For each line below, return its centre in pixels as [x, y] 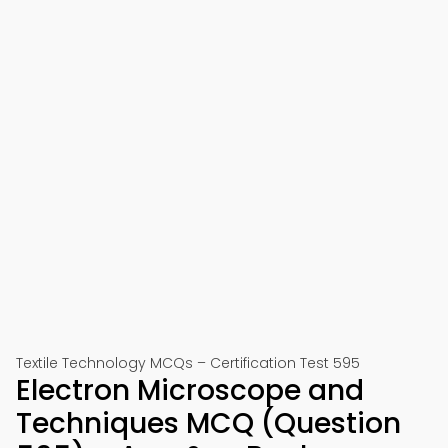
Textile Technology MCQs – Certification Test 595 [188, 363]
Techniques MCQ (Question [208, 423]
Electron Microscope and [190, 390]
